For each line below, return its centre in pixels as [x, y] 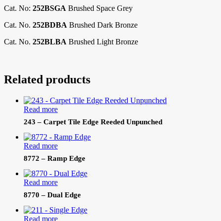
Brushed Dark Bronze [102, 25]
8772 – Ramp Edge [55, 159]
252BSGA [49, 8]
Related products [47, 80]
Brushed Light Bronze [102, 42]
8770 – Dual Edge [52, 195]
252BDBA [50, 25]
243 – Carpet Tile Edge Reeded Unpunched [93, 122]
